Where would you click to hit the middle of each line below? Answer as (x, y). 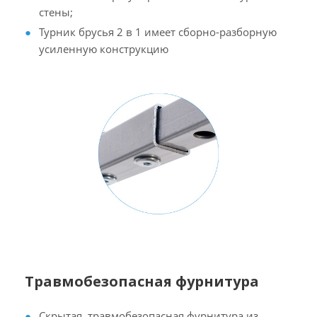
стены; (56, 12)
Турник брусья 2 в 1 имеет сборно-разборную (158, 32)
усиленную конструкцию (104, 49)
